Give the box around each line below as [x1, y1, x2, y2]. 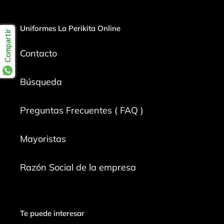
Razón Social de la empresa [20, 161, 136, 173]
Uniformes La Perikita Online [20, 23, 120, 33]
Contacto [20, 47, 57, 59]
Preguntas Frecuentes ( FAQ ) [20, 104, 143, 116]
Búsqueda [20, 76, 62, 88]
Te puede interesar [20, 208, 84, 218]
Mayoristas [20, 133, 66, 145]
